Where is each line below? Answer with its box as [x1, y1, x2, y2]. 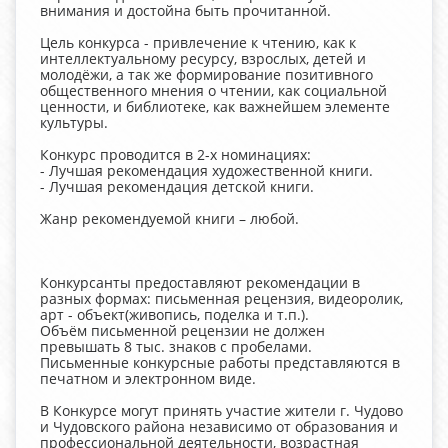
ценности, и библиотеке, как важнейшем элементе [40, 96, 390, 116]
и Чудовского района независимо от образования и [40, 416, 398, 436]
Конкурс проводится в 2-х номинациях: [40, 144, 311, 164]
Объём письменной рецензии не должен [40, 320, 325, 340]
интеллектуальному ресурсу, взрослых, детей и [40, 48, 366, 68]
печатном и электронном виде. [40, 368, 256, 388]
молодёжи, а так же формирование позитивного [40, 64, 373, 84]
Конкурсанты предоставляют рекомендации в [40, 272, 360, 292]
